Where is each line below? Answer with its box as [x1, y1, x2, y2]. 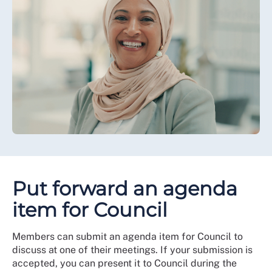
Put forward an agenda [12, 176, 237, 200]
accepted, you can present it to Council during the [12, 257, 237, 269]
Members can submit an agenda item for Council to [12, 230, 243, 242]
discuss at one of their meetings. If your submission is [12, 243, 253, 256]
